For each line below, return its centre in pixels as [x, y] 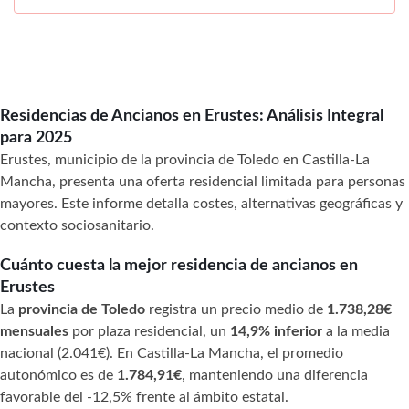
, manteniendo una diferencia [275, 375]
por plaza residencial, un [149, 331]
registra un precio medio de [236, 309]
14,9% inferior [276, 331]
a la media [356, 331]
